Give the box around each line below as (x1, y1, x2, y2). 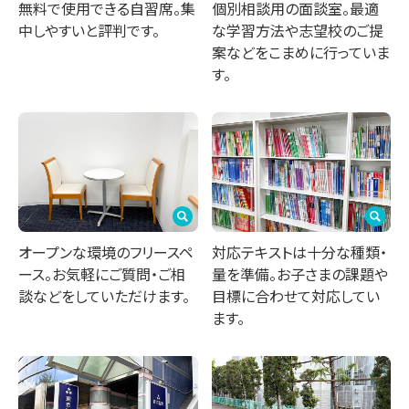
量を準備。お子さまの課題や (211, 263, 388, 286)
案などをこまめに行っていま (211, 41, 390, 64)
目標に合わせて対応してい (211, 285, 380, 308)
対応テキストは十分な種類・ (211, 241, 387, 264)
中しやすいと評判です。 (18, 19, 160, 42)
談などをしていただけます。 (18, 285, 190, 308)
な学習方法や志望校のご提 (211, 19, 383, 42)
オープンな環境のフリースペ (18, 241, 194, 264)
